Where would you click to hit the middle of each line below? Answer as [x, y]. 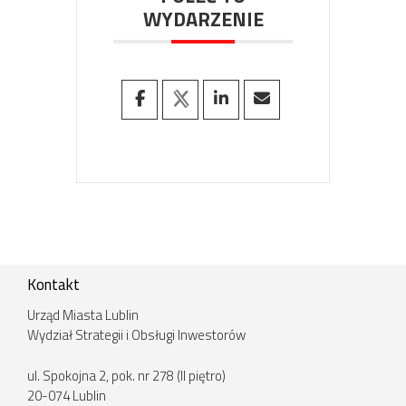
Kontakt [53, 285]
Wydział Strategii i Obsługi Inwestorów [136, 335]
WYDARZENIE [203, 19]
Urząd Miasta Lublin [83, 315]
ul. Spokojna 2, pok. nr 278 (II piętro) [126, 375]
